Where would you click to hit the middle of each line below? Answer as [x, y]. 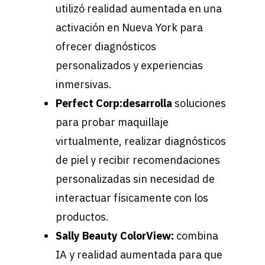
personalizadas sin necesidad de [135, 179]
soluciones [199, 104]
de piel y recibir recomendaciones [138, 160]
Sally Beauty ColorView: [116, 236]
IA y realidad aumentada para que [139, 255]
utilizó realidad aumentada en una [139, 9]
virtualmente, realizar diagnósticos [141, 141]
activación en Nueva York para [129, 28]
